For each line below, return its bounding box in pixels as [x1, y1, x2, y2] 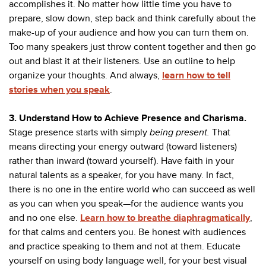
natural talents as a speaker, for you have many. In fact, [9, 169, 234, 181]
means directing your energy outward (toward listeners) [9, 140, 237, 153]
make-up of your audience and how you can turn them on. [9, 26, 249, 39]
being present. [150, 126, 212, 138]
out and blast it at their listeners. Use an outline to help [9, 55, 235, 67]
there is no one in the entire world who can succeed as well [9, 183, 255, 195]
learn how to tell [162, 69, 230, 81]
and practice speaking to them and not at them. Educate [9, 240, 240, 252]
